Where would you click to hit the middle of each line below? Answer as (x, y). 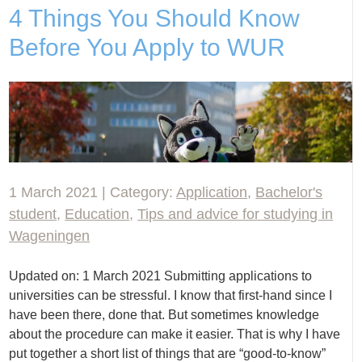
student (33, 215)
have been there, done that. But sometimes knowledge (164, 315)
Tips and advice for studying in (236, 215)
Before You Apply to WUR (147, 47)
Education (97, 215)
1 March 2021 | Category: (93, 193)
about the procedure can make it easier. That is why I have (175, 335)
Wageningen (50, 236)
